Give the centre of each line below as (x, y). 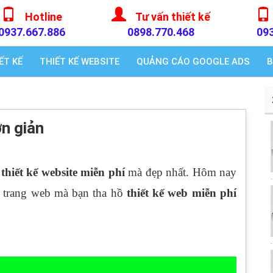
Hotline (44, 17)
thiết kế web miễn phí (182, 193)
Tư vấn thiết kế (173, 17)
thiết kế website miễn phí (63, 172)
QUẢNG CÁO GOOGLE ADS (193, 62)
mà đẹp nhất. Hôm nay (181, 172)
